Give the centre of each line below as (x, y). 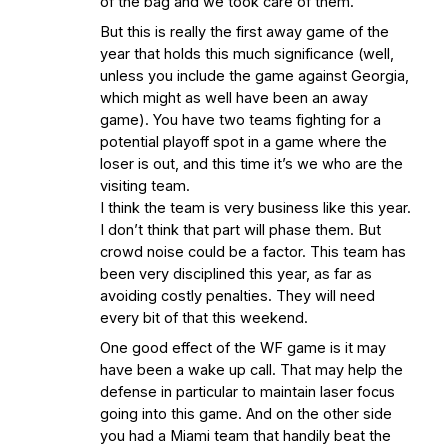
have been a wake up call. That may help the (251, 370)
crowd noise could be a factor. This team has (253, 252)
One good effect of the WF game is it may (243, 348)
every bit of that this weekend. (204, 318)
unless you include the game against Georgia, (254, 76)
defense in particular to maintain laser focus (247, 392)
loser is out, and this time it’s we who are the (251, 164)
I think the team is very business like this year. (255, 208)
